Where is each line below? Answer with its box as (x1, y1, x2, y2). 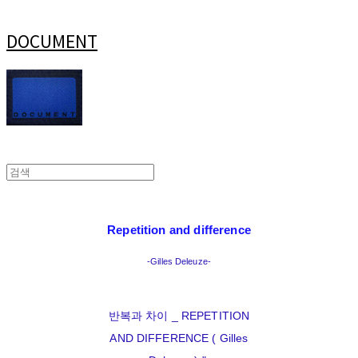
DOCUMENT (6, 28, 97, 53)
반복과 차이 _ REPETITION (108, 309, 250, 323)
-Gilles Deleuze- (147, 257, 211, 267)
